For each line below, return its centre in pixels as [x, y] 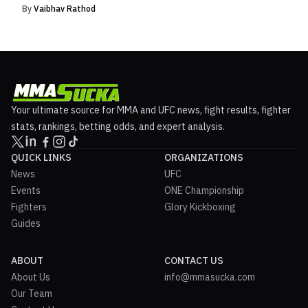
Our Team [32, 294]
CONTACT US [194, 261]
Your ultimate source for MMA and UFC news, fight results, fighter [151, 110]
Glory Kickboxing [200, 207]
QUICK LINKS [41, 158]
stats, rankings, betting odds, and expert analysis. [118, 127]
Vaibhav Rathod [65, 9]
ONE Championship [204, 191]
